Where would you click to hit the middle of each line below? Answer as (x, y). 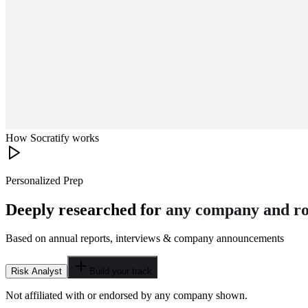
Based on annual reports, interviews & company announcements (145, 239)
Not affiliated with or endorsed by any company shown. (126, 296)
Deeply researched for (86, 209)
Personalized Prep (44, 180)
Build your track (121, 272)
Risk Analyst (36, 272)
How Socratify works (52, 137)
